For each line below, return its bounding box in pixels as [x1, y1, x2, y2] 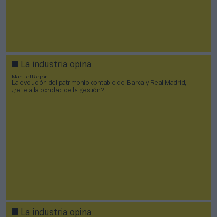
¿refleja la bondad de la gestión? [12, 87, 104, 93]
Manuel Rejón [12, 74, 48, 79]
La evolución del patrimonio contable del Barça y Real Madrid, [12, 80, 186, 86]
